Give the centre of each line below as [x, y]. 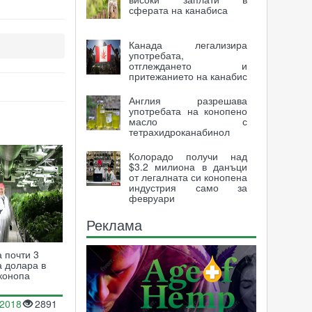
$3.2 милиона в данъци [188, 166]
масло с [188, 121]
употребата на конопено [188, 111]
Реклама [114, 225]
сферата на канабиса [178, 10]
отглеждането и [188, 65]
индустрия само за [188, 187]
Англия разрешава [188, 100]
